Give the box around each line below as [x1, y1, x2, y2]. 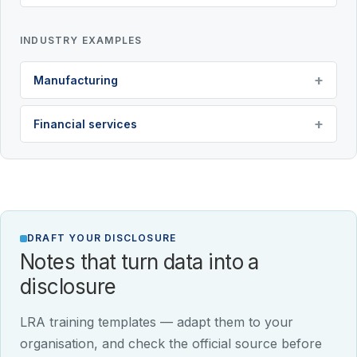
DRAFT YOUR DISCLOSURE [27, 232, 177, 245]
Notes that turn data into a [20, 249, 259, 275]
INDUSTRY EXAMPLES [20, 34, 143, 47]
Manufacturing [33, 73, 118, 88]
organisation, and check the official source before [20, 335, 322, 352]
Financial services [33, 117, 137, 131]
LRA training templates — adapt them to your [20, 314, 293, 331]
